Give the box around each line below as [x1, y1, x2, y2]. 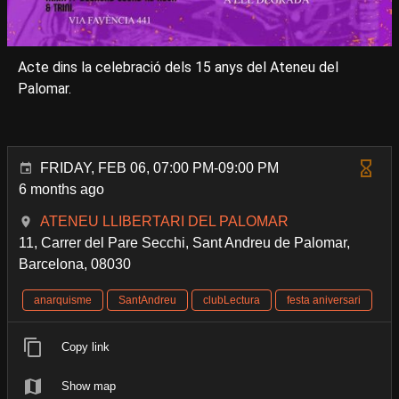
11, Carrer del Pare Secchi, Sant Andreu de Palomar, [19, 234, 350, 250]
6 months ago [19, 181, 104, 197]
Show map [61, 379, 116, 393]
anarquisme [34, 293, 92, 306]
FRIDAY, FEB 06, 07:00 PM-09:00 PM [40, 159, 279, 175]
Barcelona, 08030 [19, 256, 131, 272]
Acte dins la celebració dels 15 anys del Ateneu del [18, 58, 338, 76]
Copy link [61, 339, 110, 354]
